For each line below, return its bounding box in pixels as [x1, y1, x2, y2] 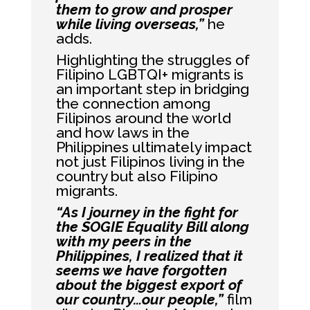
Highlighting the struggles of [55, 51, 250, 69]
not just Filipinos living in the [55, 153, 245, 170]
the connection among [55, 95, 210, 112]
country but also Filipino [55, 167, 218, 185]
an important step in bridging [55, 80, 249, 98]
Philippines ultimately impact [55, 138, 252, 156]
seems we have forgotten [55, 262, 227, 279]
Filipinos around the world [55, 109, 231, 127]
